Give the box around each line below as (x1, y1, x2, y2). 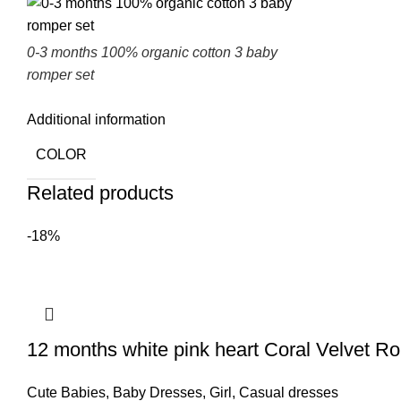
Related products (27, 182, 174, 204)
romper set (27, 67, 94, 82)
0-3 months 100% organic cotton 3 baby (27, 45, 277, 60)
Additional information (27, 112, 166, 127)
